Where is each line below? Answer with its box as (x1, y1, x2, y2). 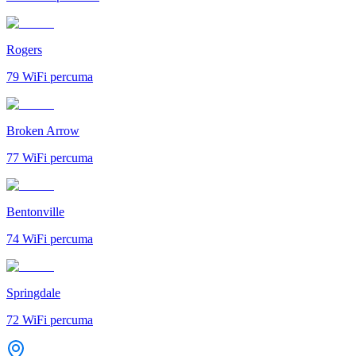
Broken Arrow (6, 123, 79, 137)
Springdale (6, 285, 60, 300)
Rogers (6, 42, 42, 56)
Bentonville (6, 204, 64, 219)
